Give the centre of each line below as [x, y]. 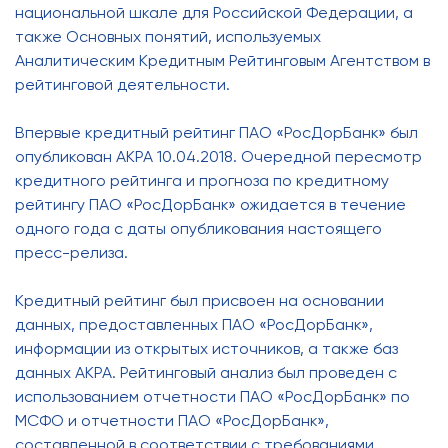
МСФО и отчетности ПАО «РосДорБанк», [172, 420]
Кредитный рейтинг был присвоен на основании [199, 300]
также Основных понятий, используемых [168, 36]
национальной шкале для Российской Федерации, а [214, 12]
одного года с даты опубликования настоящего [198, 228]
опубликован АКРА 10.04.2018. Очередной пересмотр [218, 156]
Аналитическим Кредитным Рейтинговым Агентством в [222, 60]
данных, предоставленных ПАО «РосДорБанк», [194, 324]
